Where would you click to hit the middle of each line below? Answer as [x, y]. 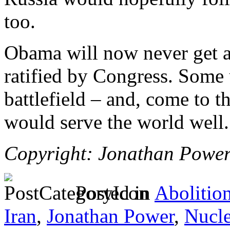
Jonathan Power [110, 216]
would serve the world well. [117, 122]
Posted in [112, 193]
